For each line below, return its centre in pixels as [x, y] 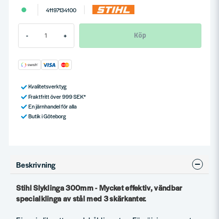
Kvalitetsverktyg [47, 86]
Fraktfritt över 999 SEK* [57, 96]
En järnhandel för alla [52, 106]
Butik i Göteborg [47, 116]
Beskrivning [36, 164]
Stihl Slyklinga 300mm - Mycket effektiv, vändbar [99, 187]
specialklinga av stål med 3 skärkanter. [81, 198]
